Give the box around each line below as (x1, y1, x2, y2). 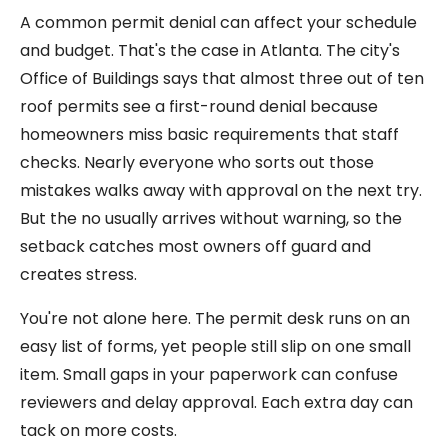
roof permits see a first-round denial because (20, 94, 378, 118)
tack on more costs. (20, 418, 177, 442)
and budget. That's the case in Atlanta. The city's (20, 38, 400, 62)
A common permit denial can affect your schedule (20, 10, 417, 34)
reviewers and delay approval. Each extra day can (20, 390, 413, 414)
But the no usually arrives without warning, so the (20, 206, 402, 230)
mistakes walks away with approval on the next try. (20, 178, 422, 202)
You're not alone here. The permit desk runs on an (20, 306, 410, 330)
